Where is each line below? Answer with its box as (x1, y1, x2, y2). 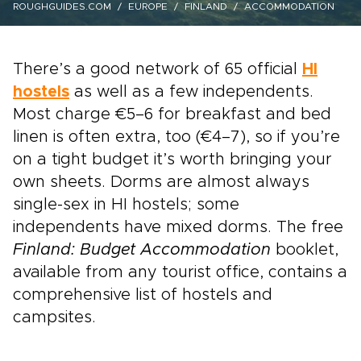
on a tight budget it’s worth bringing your (13, 151, 332, 168)
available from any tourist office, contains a (13, 264, 347, 280)
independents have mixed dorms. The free (13, 219, 343, 235)
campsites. (13, 309, 96, 326)
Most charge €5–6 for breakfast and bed (13, 106, 331, 122)
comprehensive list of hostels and (13, 287, 272, 303)
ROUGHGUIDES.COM (13, 2, 111, 11)
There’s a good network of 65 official (13, 61, 302, 77)
